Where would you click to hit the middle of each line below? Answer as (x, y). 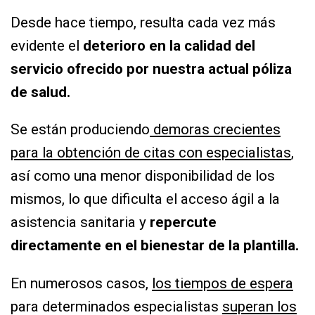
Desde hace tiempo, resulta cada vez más (143, 22)
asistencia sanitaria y (80, 223)
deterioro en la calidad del (169, 45)
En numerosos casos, (81, 284)
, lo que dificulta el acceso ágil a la (171, 199)
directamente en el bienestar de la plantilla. (155, 246)
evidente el (47, 45)
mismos (36, 199)
